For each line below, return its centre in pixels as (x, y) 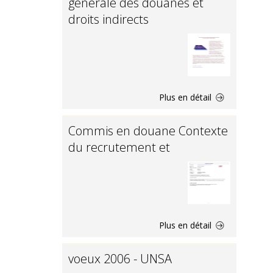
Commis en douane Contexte (148, 131)
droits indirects (108, 19)
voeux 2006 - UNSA (120, 259)
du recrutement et (119, 147)
